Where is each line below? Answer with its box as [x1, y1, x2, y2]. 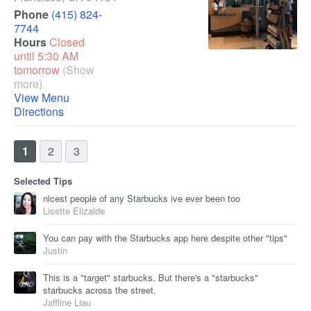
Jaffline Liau [43, 296, 91, 309]
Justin [43, 244, 67, 257]
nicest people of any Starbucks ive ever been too [43, 192, 240, 205]
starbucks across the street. [43, 283, 156, 296]
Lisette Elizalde [43, 204, 105, 217]
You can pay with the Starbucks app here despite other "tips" [43, 231, 287, 244]
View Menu [14, 90, 69, 106]
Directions [14, 103, 64, 119]
